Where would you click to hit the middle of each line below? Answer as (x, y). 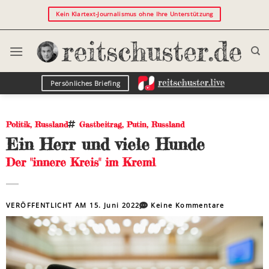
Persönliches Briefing (85, 83)
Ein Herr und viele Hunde (105, 144)
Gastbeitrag (101, 124)
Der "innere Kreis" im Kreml (81, 162)
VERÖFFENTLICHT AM (48, 205)
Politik (18, 124)
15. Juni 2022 (115, 205)
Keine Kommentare (188, 205)
